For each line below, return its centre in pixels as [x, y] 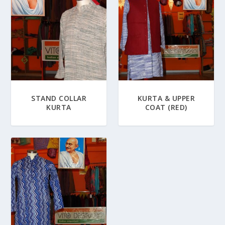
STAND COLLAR [59, 98]
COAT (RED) [166, 107]
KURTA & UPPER [166, 98]
